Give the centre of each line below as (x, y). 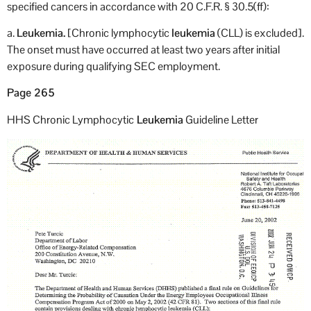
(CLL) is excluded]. (260, 33)
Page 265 (31, 93)
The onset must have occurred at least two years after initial (143, 50)
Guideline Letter (221, 119)
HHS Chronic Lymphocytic (70, 119)
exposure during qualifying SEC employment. (114, 67)
